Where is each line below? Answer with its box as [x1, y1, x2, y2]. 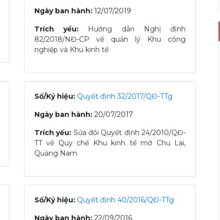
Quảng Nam [34, 149, 77, 158]
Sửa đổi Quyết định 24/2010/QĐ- [73, 128, 186, 137]
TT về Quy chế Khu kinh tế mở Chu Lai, [34, 138, 186, 147]
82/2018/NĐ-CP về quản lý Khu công [34, 35, 186, 44]
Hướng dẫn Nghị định [88, 25, 186, 33]
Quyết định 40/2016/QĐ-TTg [77, 195, 174, 204]
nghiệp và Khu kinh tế [34, 45, 109, 54]
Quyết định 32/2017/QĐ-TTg [77, 92, 172, 101]
